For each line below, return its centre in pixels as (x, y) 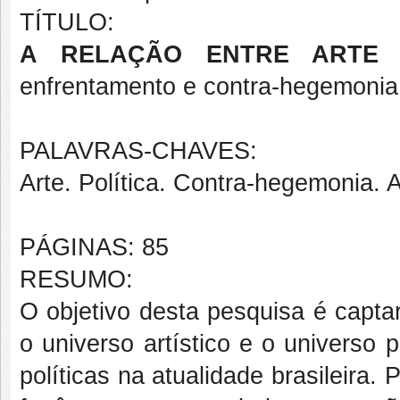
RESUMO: (76, 279)
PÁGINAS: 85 (94, 247)
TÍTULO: (67, 22)
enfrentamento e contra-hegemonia (209, 87)
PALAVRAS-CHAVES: (138, 151)
